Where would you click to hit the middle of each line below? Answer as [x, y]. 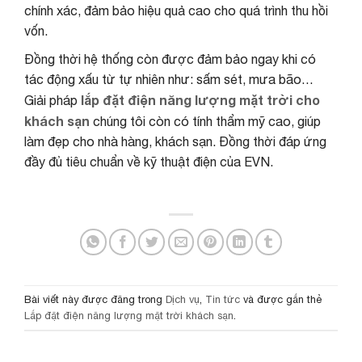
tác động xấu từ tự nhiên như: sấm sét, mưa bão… [169, 79]
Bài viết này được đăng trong [95, 299]
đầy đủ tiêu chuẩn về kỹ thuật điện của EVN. [149, 161]
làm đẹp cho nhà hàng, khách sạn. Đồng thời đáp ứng [175, 141]
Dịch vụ [183, 299]
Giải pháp [51, 100]
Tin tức [223, 299]
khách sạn [57, 120]
